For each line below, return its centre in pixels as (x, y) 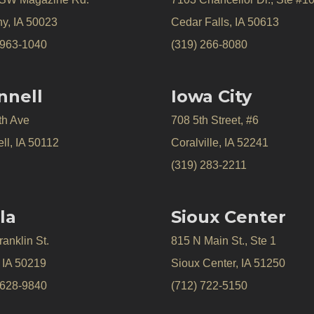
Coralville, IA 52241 (220, 143)
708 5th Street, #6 (215, 120)
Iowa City (211, 96)
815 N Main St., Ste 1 (224, 241)
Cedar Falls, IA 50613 (225, 22)
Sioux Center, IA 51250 (228, 263)
